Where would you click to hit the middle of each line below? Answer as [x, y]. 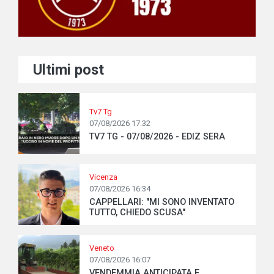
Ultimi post [68, 70]
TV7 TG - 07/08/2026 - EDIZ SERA [157, 136]
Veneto [102, 248]
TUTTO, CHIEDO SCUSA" [137, 213]
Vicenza [103, 177]
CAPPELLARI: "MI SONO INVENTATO [162, 202]
